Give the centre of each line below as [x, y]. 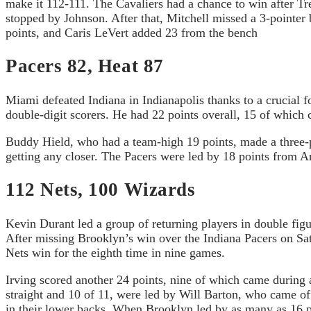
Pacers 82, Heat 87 [85, 66]
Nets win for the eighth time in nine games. [115, 252]
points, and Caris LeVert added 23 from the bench [132, 32]
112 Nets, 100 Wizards [101, 190]
